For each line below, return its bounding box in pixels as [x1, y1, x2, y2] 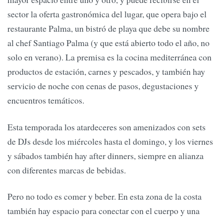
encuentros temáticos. [7, 94, 84, 107]
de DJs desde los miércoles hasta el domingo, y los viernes [7, 135, 213, 147]
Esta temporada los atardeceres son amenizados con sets [7, 120, 206, 133]
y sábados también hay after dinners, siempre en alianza [7, 149, 204, 162]
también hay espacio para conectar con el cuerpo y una [7, 205, 200, 217]
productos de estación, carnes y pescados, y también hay [7, 65, 205, 78]
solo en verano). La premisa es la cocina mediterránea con [7, 51, 212, 63]
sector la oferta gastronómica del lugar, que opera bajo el [7, 8, 207, 20]
